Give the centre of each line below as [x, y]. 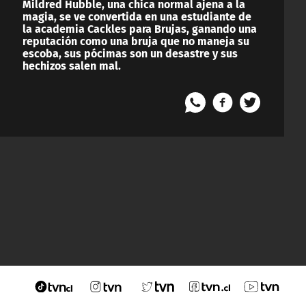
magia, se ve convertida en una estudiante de [137, 16]
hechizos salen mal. [72, 65]
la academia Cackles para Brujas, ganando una [140, 28]
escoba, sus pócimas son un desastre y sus [130, 53]
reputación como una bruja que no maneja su [136, 40]
